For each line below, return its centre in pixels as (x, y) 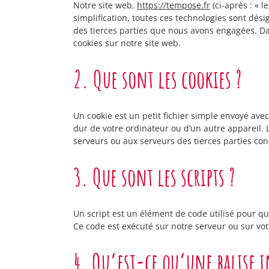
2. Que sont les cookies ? (158, 79)
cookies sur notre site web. (127, 43)
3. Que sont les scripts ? (154, 177)
